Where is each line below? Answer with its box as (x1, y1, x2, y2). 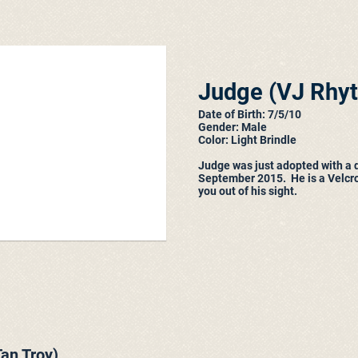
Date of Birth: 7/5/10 (198, 108, 301, 121)
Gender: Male (198, 121, 267, 133)
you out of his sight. (198, 185, 297, 197)
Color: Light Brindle (198, 133, 296, 146)
